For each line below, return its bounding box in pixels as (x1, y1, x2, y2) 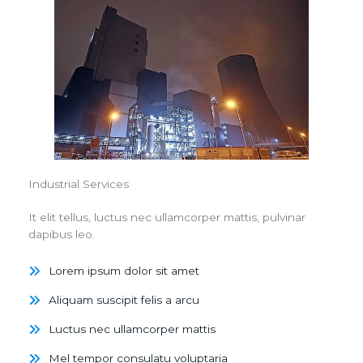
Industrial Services (28, 177, 129, 191)
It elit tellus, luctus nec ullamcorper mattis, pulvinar (28, 211, 305, 224)
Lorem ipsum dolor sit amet (49, 264, 199, 278)
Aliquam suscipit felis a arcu (49, 293, 199, 307)
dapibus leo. (28, 228, 95, 241)
